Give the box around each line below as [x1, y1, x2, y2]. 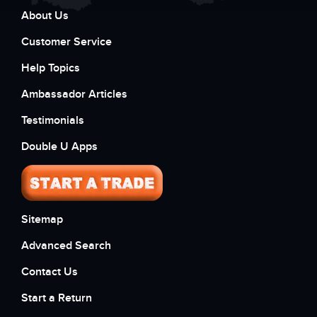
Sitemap [21, 212, 63, 227]
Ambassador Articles [21, 87, 127, 102]
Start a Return [21, 291, 92, 306]
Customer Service [21, 35, 112, 50]
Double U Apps [21, 139, 98, 154]
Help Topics [21, 61, 80, 76]
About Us [21, 8, 69, 23]
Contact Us [21, 265, 78, 279]
